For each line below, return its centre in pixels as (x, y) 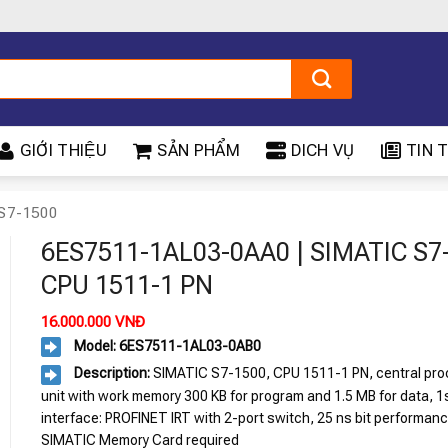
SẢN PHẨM (198, 150)
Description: (111, 373)
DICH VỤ (323, 150)
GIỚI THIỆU (63, 150)
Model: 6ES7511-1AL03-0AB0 (165, 345)
